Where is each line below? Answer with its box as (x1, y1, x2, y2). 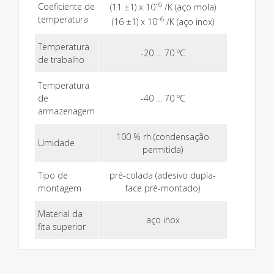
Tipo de (38, 169, 68, 182)
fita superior (38, 221, 86, 233)
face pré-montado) (125, 182, 200, 194)
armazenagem (38, 105, 95, 117)
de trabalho (38, 54, 84, 66)
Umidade (38, 137, 75, 149)
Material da (38, 208, 83, 220)
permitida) (143, 144, 183, 156)
